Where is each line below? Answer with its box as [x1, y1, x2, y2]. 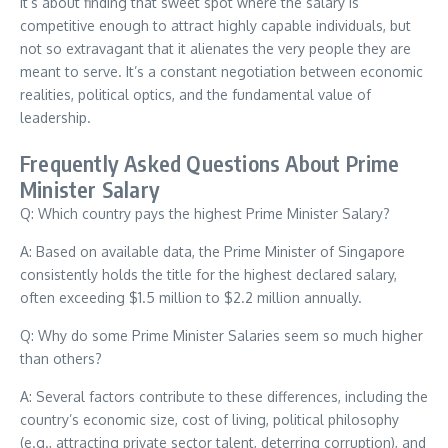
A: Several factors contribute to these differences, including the [20, 388, 428, 405]
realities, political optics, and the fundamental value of [20, 86, 371, 103]
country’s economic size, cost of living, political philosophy [20, 411, 399, 428]
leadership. [20, 109, 91, 126]
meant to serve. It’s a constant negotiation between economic [20, 63, 423, 80]
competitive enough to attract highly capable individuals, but [20, 17, 411, 34]
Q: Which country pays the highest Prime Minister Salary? [20, 205, 390, 222]
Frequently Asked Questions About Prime [20, 149, 400, 177]
